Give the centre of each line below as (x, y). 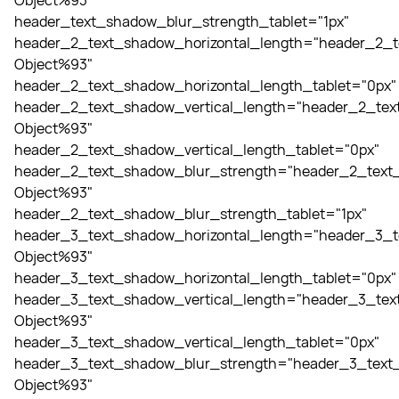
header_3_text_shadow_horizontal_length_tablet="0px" (205, 278)
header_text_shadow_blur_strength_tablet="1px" (182, 21)
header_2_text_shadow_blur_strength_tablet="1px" (191, 214)
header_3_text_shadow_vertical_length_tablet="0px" (197, 342)
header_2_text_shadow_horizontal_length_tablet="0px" (205, 85)
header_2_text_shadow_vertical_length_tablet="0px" (197, 150)
